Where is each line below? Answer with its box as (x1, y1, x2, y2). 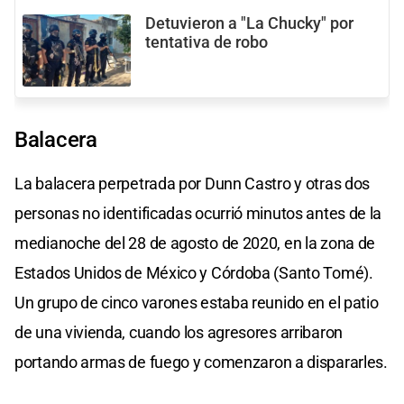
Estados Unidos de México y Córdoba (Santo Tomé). (14, 262, 373, 282)
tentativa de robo (145, 32, 268, 51)
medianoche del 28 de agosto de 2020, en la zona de (14, 233, 376, 252)
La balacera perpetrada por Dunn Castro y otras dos (14, 173, 371, 193)
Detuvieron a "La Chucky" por (145, 14, 353, 32)
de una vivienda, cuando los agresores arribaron (14, 322, 343, 342)
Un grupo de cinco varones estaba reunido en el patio (14, 292, 379, 312)
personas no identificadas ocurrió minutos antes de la (14, 203, 382, 223)
